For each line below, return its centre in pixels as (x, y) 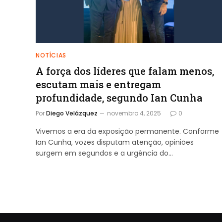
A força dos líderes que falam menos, (125, 71)
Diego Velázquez (72, 113)
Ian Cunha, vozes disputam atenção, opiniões (115, 142)
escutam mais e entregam (98, 84)
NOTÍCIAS (51, 55)
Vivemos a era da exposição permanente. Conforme (127, 131)
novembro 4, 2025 (134, 113)
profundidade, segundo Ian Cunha (119, 97)
